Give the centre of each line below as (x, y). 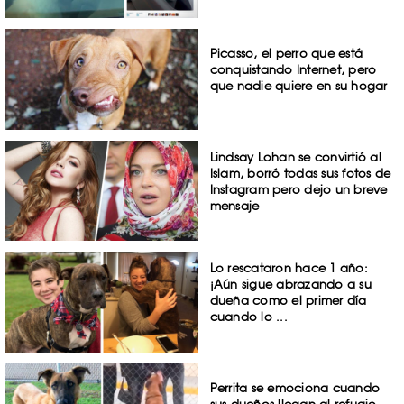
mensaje (234, 205)
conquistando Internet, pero (293, 69)
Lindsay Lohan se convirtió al (295, 156)
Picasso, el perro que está (286, 53)
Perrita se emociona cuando (295, 388)
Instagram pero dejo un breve (298, 189)
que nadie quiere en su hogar (298, 85)
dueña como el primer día (288, 301)
